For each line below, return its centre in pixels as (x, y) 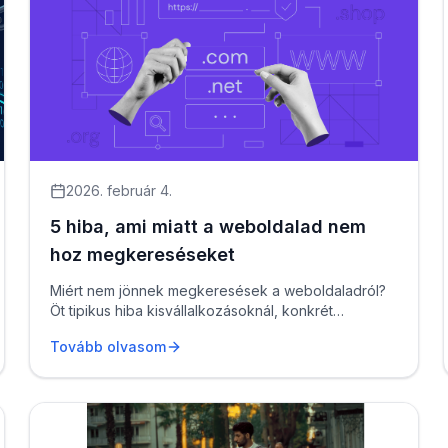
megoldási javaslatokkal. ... (137, 330)
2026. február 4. (119, 190)
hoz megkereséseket (143, 254)
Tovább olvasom (108, 346)
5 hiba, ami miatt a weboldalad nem (208, 226)
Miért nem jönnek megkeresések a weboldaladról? (218, 290)
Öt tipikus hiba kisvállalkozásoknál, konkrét (192, 310)
